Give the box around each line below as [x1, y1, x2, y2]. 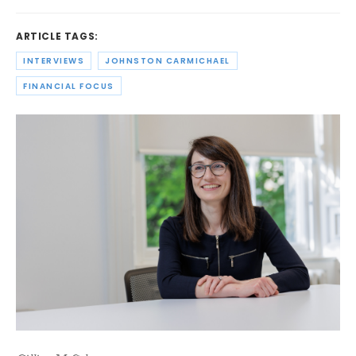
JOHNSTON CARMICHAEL [105, 55, 230, 68]
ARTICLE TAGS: [16, 29, 99, 44]
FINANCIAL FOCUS [23, 79, 114, 92]
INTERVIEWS [23, 55, 84, 68]
